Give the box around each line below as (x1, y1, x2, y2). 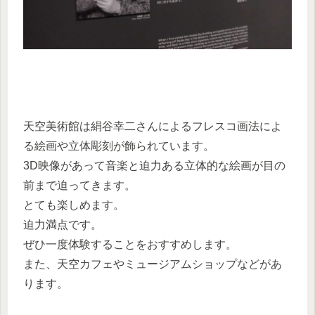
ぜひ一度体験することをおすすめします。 (23, 238, 237, 250)
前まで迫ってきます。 (23, 179, 136, 191)
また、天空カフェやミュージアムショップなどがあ (23, 257, 282, 270)
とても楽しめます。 (23, 198, 124, 211)
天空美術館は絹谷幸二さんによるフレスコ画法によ (23, 120, 282, 132)
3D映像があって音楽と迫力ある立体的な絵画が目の (23, 159, 285, 172)
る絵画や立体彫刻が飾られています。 (23, 139, 214, 152)
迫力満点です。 (23, 218, 102, 231)
